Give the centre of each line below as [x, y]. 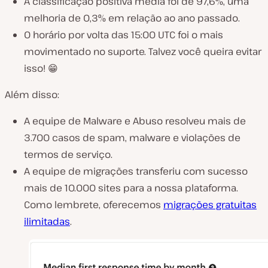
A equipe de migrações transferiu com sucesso [136, 171]
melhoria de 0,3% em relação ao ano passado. [132, 18]
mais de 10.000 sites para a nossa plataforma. [131, 188]
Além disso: [32, 95]
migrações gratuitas [210, 205]
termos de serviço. [68, 155]
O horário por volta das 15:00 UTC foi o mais [124, 35]
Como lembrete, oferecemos [94, 205]
